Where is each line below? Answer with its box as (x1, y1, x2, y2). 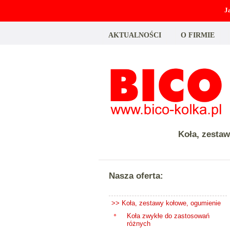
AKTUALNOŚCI (108, 31, 161, 39)
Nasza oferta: (109, 170, 163, 181)
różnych (126, 220, 150, 227)
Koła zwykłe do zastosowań (126, 212, 209, 220)
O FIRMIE (181, 31, 215, 39)
